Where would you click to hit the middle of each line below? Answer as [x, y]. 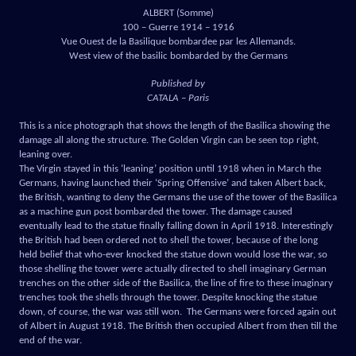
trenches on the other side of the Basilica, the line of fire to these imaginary [176, 284]
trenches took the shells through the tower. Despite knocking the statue [168, 298]
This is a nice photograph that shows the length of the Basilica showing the [174, 126]
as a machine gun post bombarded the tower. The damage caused [156, 212]
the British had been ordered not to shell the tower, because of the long [168, 241]
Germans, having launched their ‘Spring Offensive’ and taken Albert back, [172, 184]
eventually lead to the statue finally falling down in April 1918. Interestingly [176, 226]
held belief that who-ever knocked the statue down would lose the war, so [173, 255]
